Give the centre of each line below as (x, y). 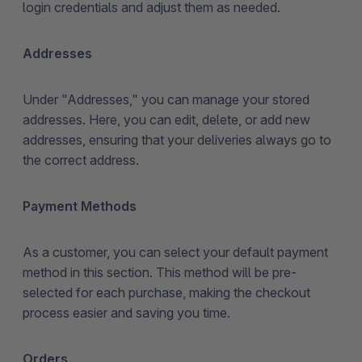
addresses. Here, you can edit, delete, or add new (166, 120)
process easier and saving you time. (126, 313)
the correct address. (81, 160)
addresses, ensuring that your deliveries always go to (177, 140)
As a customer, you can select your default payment (175, 253)
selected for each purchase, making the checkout (166, 293)
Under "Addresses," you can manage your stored (166, 100)
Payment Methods (80, 206)
